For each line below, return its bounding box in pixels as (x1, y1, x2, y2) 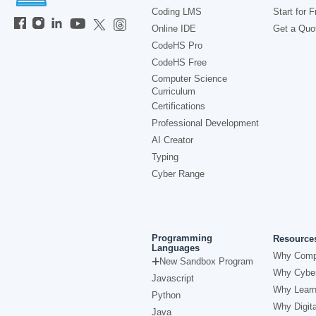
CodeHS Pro (152, 40, 202, 51)
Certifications (152, 101, 205, 111)
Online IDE (152, 23, 196, 34)
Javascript (152, 273, 194, 284)
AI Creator (152, 135, 193, 145)
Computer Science (152, 73, 227, 84)
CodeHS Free (152, 57, 207, 68)
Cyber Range (152, 169, 205, 179)
